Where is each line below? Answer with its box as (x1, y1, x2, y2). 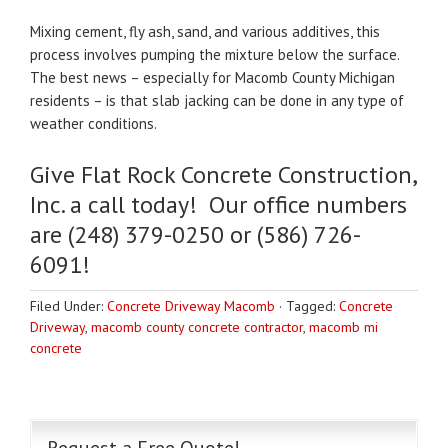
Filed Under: (30, 297, 107, 315)
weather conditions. (30, 114, 157, 133)
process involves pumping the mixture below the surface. (30, 45, 399, 64)
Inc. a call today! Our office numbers (30, 189, 407, 220)
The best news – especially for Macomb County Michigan (30, 68, 395, 87)
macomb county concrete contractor (91, 318, 303, 336)
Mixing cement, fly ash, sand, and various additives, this (30, 22, 380, 41)
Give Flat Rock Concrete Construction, (30, 159, 416, 190)
